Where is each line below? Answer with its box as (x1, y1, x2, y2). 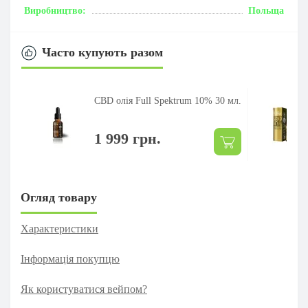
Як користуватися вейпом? (21, 283, 147, 295)
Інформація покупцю (21, 253, 120, 265)
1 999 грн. (94, 130, 161, 147)
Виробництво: (24, 5, 86, 16)
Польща (248, 5, 284, 16)
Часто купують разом (42, 45, 163, 59)
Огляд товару (21, 190, 97, 204)
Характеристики (21, 223, 98, 234)
